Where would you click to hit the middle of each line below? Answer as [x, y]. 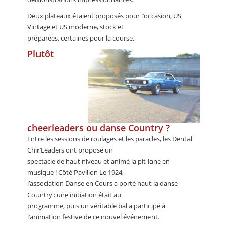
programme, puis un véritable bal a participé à [96, 206]
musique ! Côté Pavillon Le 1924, [75, 173]
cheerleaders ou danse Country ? [99, 128]
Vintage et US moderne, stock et [75, 27]
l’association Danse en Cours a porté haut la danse [103, 184]
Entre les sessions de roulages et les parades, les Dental [110, 139]
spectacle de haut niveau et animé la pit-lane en [99, 161]
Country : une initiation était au [74, 195]
